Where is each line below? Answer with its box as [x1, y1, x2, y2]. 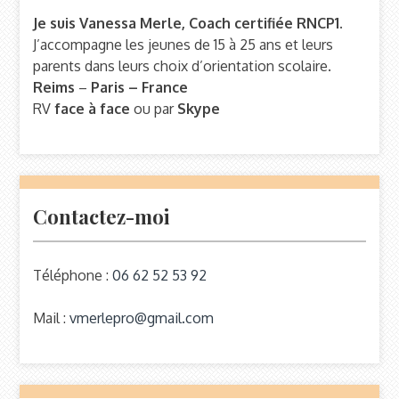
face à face [54, 100, 131, 118]
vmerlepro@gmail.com [69, 309, 215, 328]
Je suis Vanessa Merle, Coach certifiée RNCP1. [33, 14, 344, 33]
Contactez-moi [33, 203, 171, 231]
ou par [130, 100, 178, 118]
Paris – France [91, 78, 189, 97]
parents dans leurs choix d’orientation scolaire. [33, 57, 332, 76]
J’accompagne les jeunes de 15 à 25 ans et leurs [33, 36, 334, 54]
